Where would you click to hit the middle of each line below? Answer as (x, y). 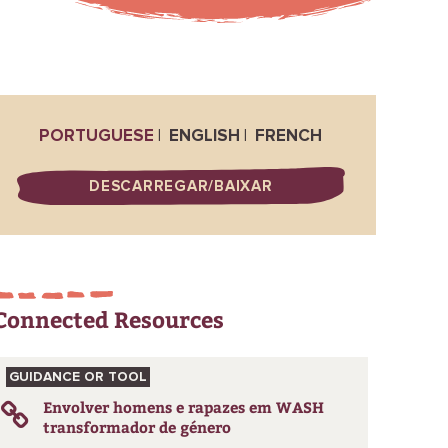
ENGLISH (205, 136)
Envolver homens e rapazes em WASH (184, 407)
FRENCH (289, 136)
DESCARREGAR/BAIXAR (181, 186)
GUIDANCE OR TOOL (78, 377)
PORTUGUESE (97, 136)
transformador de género (137, 427)
